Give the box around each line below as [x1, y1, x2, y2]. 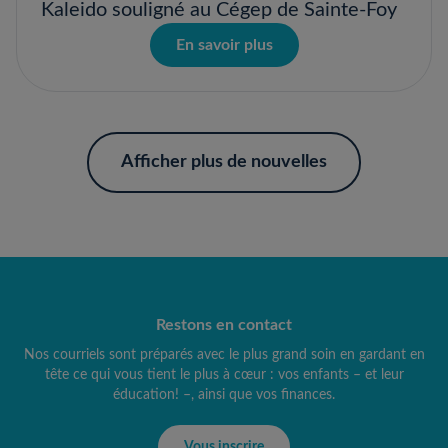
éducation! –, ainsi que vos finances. [113, 388, 335, 402]
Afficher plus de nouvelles [121, 153, 327, 171]
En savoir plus [175, 37, 273, 53]
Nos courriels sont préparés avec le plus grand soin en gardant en [23, 348, 425, 362]
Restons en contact [156, 317, 292, 333]
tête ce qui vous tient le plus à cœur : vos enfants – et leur [44, 368, 404, 382]
